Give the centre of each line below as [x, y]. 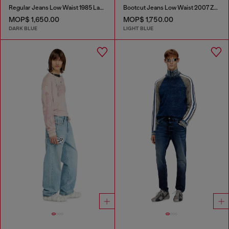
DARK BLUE [23, 29]
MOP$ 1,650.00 [34, 19]
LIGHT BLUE [138, 29]
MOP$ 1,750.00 [148, 19]
